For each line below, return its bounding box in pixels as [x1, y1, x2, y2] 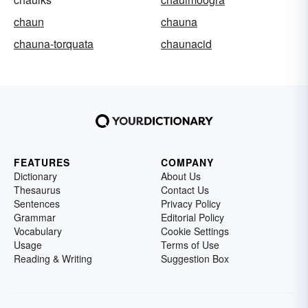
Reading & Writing [14, 252, 92, 266]
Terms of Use [161, 238, 219, 252]
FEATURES [14, 155, 70, 170]
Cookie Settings [161, 224, 229, 239]
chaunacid [161, 36, 212, 52]
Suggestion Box [161, 252, 229, 266]
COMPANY [161, 155, 214, 170]
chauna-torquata [14, 36, 93, 52]
